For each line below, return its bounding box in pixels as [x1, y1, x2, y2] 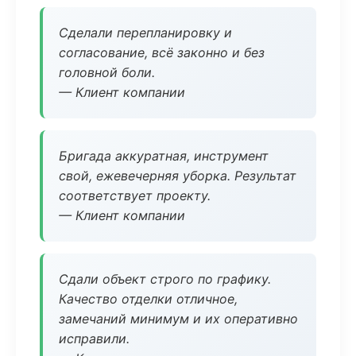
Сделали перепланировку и [59, 25, 232, 41]
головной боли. [59, 64, 155, 80]
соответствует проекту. [59, 188, 211, 203]
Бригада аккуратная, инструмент [59, 148, 269, 164]
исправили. [59, 331, 130, 346]
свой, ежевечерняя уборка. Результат [59, 168, 296, 184]
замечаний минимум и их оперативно [59, 311, 298, 327]
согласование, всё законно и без [59, 44, 265, 60]
